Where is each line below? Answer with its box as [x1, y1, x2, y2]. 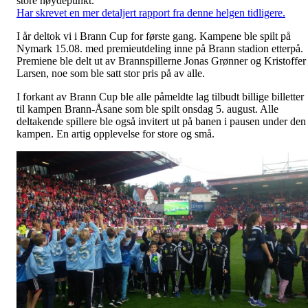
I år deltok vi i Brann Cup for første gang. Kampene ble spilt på [16, 30, 291, 42]
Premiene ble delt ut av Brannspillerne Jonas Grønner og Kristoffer [16, 54, 306, 67]
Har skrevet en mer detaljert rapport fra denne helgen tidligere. [16, 6, 285, 19]
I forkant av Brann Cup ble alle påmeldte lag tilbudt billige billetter [16, 90, 304, 102]
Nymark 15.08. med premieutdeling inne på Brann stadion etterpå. [16, 42, 303, 54]
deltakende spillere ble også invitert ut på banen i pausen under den [16, 115, 306, 127]
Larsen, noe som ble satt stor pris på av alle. [16, 67, 205, 79]
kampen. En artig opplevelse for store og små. [16, 127, 214, 140]
